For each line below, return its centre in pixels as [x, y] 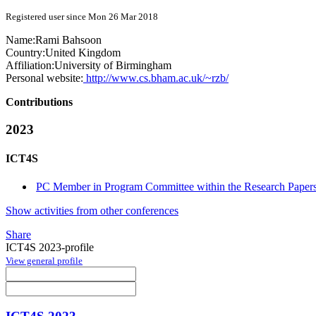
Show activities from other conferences [92, 210]
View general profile [44, 260]
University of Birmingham [113, 66]
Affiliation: [30, 66]
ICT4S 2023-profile [50, 247]
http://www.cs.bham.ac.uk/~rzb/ [156, 78]
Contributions [39, 102]
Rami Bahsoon [68, 40]
